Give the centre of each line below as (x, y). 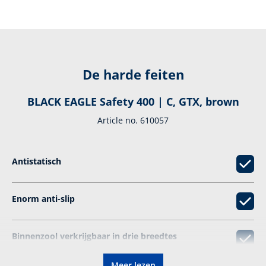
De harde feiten (133, 74)
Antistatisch (37, 161)
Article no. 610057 (133, 120)
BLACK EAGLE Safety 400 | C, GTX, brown (133, 101)
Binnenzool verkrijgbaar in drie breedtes (94, 236)
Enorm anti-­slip (43, 198)
